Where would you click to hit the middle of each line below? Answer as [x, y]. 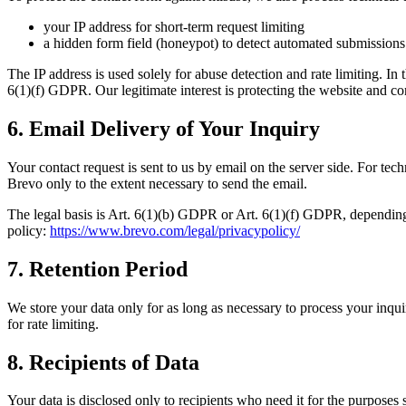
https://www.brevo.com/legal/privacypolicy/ [175, 230]
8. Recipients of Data [103, 362]
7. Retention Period [97, 269]
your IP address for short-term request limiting [174, 27]
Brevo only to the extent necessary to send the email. [157, 183]
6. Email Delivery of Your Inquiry [164, 128]
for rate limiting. [53, 324]
